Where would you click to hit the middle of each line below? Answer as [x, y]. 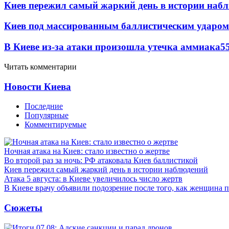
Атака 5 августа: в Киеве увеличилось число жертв [93, 179]
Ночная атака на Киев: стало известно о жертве [87, 151]
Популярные [47, 116]
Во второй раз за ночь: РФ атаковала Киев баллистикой [101, 161]
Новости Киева [38, 86]
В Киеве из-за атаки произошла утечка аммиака [112, 47]
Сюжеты [23, 208]
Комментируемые [55, 125]
